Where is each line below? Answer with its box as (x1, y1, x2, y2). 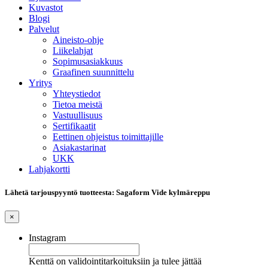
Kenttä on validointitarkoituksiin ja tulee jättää (29, 256, 202, 267)
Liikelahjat (53, 45, 93, 56)
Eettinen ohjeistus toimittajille (53, 132, 163, 142)
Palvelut (29, 24, 59, 34)
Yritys (29, 78, 52, 88)
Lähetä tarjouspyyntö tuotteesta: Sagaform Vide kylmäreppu (5, 188, 210, 197)
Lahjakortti (29, 164, 70, 174)
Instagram (29, 233, 66, 243)
